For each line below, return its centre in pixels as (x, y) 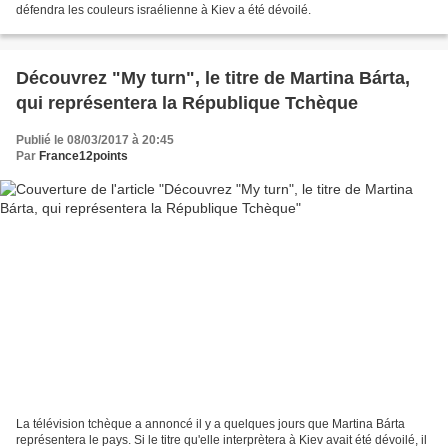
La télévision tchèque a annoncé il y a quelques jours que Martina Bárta (210, 423)
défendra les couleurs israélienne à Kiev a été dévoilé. (163, 10)
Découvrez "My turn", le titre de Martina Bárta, (213, 78)
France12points (83, 156)
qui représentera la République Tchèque (187, 103)
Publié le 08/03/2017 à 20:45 (95, 140)
